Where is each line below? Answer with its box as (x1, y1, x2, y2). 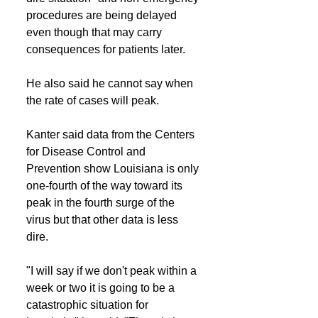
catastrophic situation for (26, 299, 151, 311)
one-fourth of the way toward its (26, 180, 185, 192)
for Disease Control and (26, 146, 148, 158)
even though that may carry (26, 26, 165, 38)
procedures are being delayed (26, 9, 180, 21)
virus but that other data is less (26, 214, 181, 226)
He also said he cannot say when (26, 77, 196, 89)
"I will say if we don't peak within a (26, 265, 199, 277)
